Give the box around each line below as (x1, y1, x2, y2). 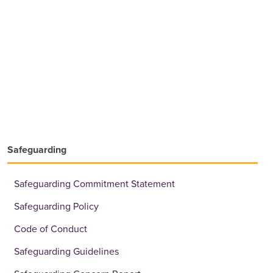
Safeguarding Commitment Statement (13, 177, 175, 190)
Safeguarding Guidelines (13, 245, 119, 258)
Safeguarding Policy (13, 200, 99, 213)
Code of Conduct (13, 222, 87, 235)
